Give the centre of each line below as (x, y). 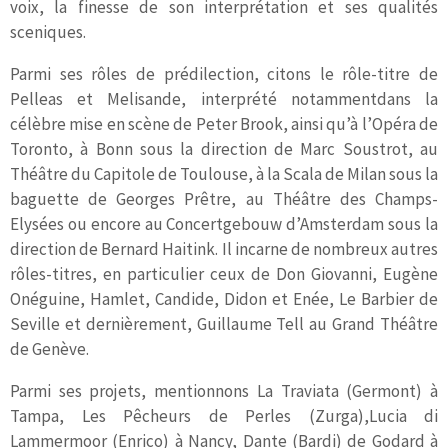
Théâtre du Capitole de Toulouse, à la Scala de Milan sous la (224, 173)
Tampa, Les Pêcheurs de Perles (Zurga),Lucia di (224, 415)
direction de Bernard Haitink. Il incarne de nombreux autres (224, 248)
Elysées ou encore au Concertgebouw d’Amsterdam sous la (224, 223)
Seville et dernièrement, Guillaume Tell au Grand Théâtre (224, 323)
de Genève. (49, 348)
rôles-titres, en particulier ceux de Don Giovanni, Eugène (224, 273)
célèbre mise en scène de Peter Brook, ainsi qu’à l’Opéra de (224, 123)
